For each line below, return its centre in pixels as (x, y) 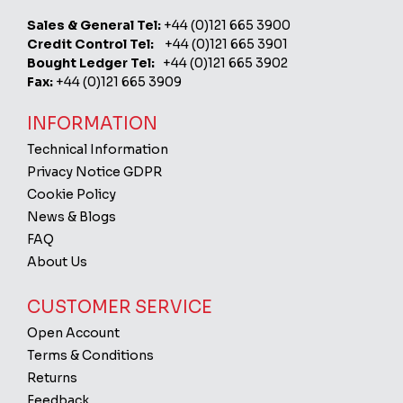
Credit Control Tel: (91, 44)
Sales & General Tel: (94, 25)
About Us (58, 262)
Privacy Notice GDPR (95, 172)
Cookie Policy (72, 194)
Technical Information (98, 149)
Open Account (74, 333)
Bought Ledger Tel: (91, 63)
